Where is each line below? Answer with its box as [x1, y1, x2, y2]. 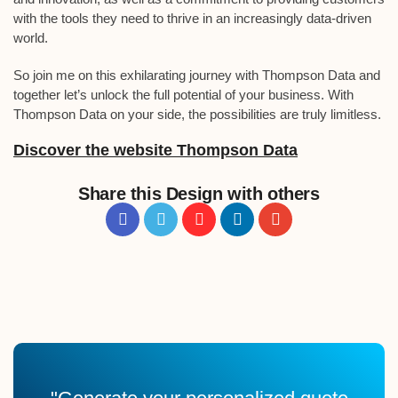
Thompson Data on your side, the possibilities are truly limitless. [13, 107, 381, 122]
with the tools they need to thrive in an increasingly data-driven [13, 11, 371, 26]
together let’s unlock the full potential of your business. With [13, 87, 354, 102]
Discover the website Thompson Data [13, 141, 298, 159]
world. [13, 30, 48, 45]
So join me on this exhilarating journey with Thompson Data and [13, 68, 380, 83]
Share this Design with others [78, 184, 320, 203]
